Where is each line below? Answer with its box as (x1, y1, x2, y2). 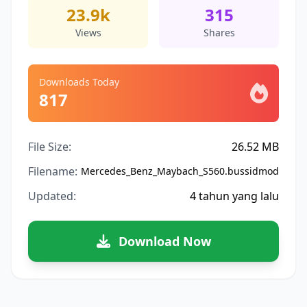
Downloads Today (39, 75, 119, 88)
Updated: (28, 188, 76, 204)
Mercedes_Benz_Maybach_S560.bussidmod (81, 164, 279, 177)
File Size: (28, 139, 71, 154)
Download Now (118, 233, 211, 249)
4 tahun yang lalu (190, 188, 279, 204)
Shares (203, 26, 235, 39)
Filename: (28, 164, 77, 179)
